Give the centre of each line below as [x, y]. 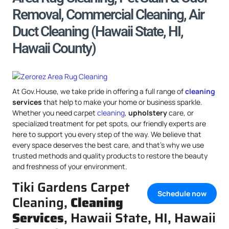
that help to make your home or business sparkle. [122, 102]
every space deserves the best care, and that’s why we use [108, 145]
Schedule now [182, 194]
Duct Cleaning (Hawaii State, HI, [98, 31]
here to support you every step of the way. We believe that [107, 134]
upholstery [148, 113]
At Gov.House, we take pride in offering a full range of [99, 91]
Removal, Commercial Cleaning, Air [108, 15]
